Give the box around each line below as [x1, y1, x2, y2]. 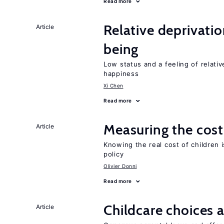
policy [103, 150, 124, 158]
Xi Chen [103, 82, 123, 88]
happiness [103, 69, 139, 77]
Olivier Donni [103, 163, 137, 169]
